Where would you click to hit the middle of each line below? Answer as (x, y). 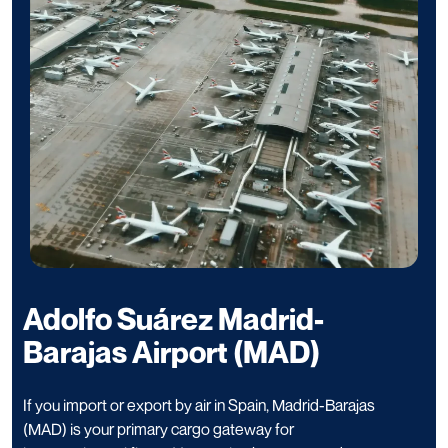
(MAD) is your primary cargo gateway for (158, 429)
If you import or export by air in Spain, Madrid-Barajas (199, 405)
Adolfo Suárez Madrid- (173, 319)
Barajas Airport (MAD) (171, 352)
